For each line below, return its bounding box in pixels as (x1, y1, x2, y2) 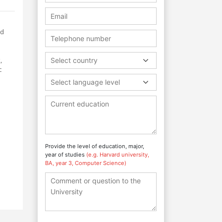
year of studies (45, 151, 86, 158)
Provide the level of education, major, (45, 142, 144, 150)
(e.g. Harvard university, (86, 151, 149, 158)
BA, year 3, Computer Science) (45, 159, 126, 166)
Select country (51, 55, 98, 64)
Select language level (51, 77, 120, 86)
